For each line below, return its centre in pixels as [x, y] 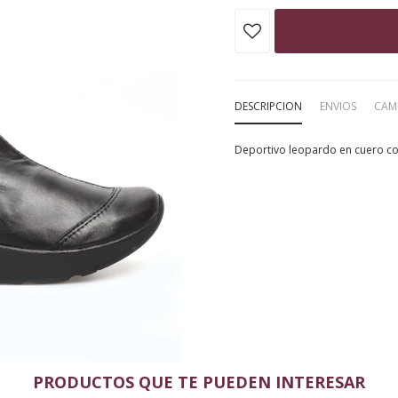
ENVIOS [338, 106]
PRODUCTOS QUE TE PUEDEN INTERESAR [199, 382]
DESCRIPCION [268, 106]
